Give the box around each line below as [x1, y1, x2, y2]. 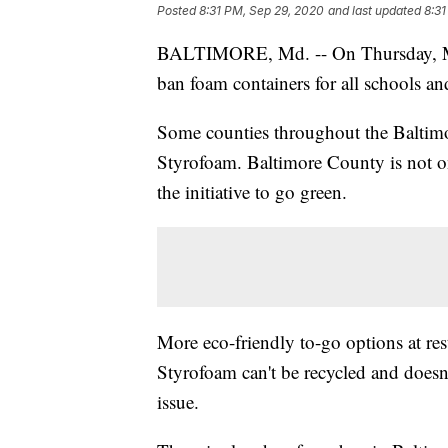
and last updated [328, 3, 421, 19]
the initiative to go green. [157, 179, 347, 205]
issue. [157, 389, 199, 415]
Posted [157, 3, 199, 19]
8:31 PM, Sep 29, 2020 [199, 3, 324, 19]
